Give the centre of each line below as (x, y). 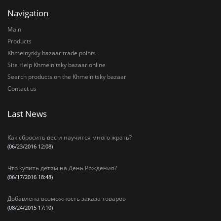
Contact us (22, 89)
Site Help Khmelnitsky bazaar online (56, 65)
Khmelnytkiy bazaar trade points (52, 53)
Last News (27, 114)
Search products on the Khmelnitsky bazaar (67, 77)
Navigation (28, 13)
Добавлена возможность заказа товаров (67, 199)
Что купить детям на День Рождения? (62, 168)
